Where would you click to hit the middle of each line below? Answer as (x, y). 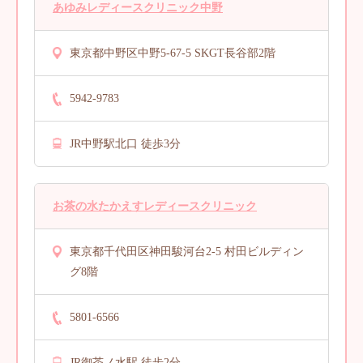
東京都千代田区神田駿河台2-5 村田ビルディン (187, 251)
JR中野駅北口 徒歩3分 (125, 143)
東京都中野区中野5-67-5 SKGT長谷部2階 (173, 53)
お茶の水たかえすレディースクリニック (155, 206)
